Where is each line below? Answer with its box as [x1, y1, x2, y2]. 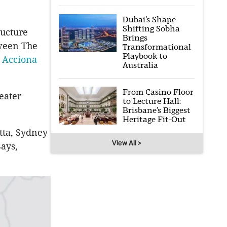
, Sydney [11, 127, 48, 138]
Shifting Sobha [122, 24, 180, 33]
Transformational [122, 42, 191, 52]
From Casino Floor [122, 87, 194, 97]
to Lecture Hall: [122, 96, 181, 106]
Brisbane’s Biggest [122, 105, 191, 115]
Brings [122, 33, 147, 43]
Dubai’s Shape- [122, 15, 178, 24]
